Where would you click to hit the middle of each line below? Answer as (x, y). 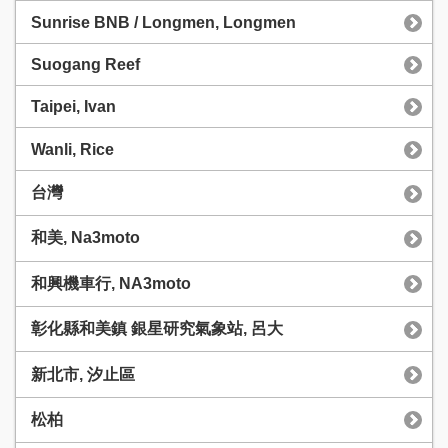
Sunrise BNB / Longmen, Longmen (163, 22)
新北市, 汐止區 (83, 374)
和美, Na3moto (85, 238)
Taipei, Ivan (73, 107)
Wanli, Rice (72, 149)
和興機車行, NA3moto (111, 283)
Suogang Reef (85, 64)
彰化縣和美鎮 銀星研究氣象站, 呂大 (157, 329)
